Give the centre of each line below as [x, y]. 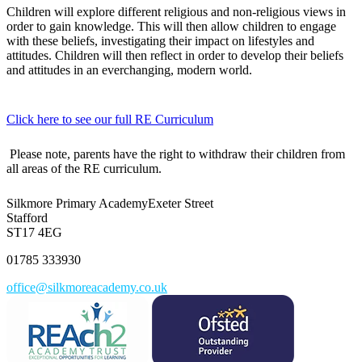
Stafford [27, 217]
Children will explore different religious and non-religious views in [176, 11]
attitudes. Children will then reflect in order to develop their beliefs [175, 55]
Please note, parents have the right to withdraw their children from [176, 154]
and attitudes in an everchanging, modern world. [129, 69]
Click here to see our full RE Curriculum [110, 119]
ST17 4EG [34, 232]
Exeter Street [181, 203]
